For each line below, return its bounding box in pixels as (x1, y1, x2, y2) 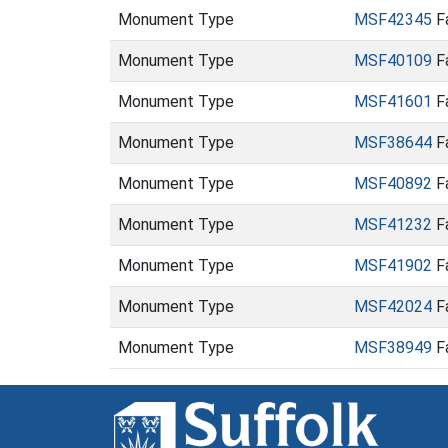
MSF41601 (354, 92, 432, 111)
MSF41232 (354, 215, 432, 234)
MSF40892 (354, 174, 432, 193)
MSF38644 (354, 133, 432, 152)
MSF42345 (354, 10, 432, 29)
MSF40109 (354, 51, 432, 70)
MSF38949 (354, 338, 432, 357)
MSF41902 (354, 256, 432, 275)
